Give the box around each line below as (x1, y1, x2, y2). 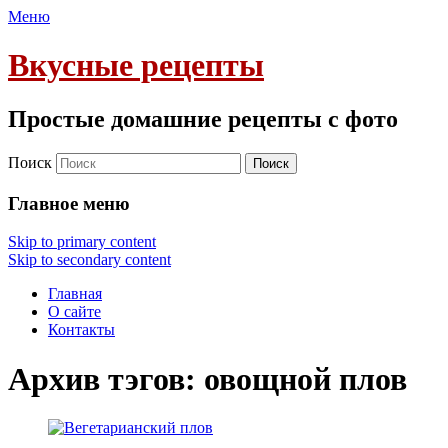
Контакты (48, 321, 115, 339)
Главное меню (8, 192, 130, 214)
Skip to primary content (8, 233, 156, 251)
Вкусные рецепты (8, 47, 264, 84)
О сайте (48, 303, 101, 321)
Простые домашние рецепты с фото (8, 105, 398, 132)
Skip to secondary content (8, 251, 171, 269)
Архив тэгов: (8, 360, 204, 397)
